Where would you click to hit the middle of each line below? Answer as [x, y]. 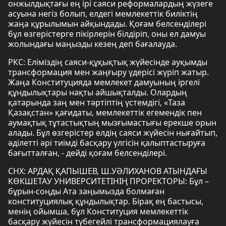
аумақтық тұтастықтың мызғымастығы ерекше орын [112, 123]
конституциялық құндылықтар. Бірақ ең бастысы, [106, 201]
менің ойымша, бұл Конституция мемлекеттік [98, 211]
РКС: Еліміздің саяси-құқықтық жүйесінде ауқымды [108, 62]
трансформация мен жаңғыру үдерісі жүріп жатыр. [108, 72]
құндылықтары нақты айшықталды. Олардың [98, 92]
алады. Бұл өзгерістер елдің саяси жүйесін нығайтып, [113, 133]
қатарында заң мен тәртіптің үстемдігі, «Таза [97, 102]
